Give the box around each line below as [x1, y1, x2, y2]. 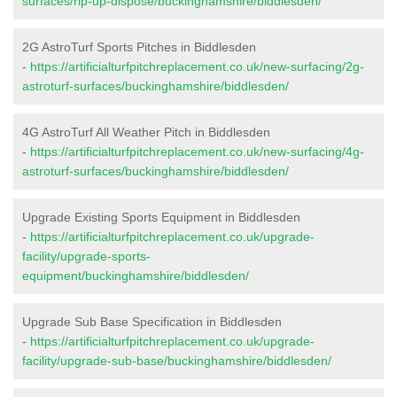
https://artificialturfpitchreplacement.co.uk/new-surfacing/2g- [30, 58, 364, 74]
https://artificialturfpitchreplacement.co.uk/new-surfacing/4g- [30, 144, 364, 159]
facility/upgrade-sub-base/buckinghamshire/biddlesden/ [22, 353, 331, 368]
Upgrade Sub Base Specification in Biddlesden [22, 314, 282, 329]
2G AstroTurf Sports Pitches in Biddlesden [22, 39, 256, 54]
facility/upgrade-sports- [22, 248, 151, 263]
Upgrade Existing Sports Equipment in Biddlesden [22, 209, 300, 224]
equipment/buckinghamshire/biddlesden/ [22, 268, 249, 283]
